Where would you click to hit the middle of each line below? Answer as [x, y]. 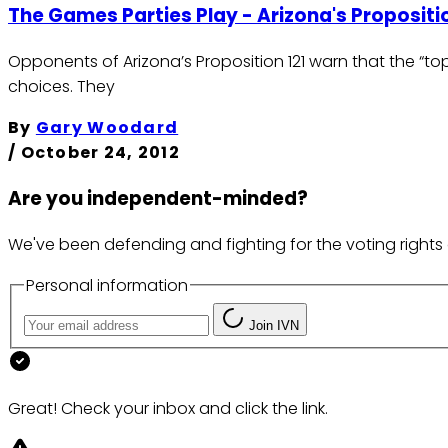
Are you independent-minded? [158, 198]
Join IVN [274, 326]
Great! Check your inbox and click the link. [168, 409]
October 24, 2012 [100, 153]
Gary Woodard [107, 128]
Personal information [107, 285]
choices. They [61, 87]
